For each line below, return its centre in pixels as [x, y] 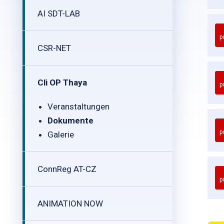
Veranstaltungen [78, 106]
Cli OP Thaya [62, 82]
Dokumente [70, 120]
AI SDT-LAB [59, 13]
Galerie [61, 134]
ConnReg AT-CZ [67, 169]
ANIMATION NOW [70, 203]
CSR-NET [54, 48]
